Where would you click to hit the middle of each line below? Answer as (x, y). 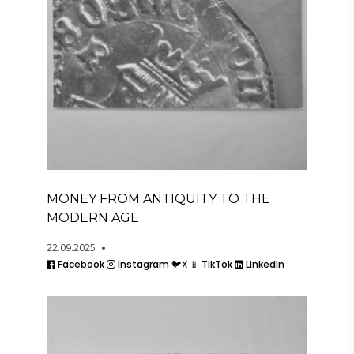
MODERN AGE (93, 218)
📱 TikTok (211, 265)
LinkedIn (264, 265)
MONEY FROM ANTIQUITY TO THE (158, 199)
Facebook (80, 265)
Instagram (142, 265)
